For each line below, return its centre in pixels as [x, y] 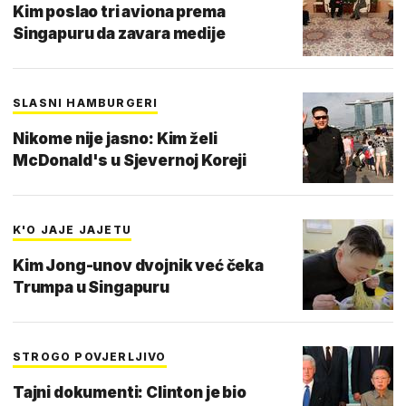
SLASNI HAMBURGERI [86, 102]
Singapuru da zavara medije [119, 33]
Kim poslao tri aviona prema [119, 11]
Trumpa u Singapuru [91, 287]
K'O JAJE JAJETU [72, 229]
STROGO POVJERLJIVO [90, 356]
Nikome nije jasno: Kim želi [115, 138]
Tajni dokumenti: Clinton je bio [130, 392]
